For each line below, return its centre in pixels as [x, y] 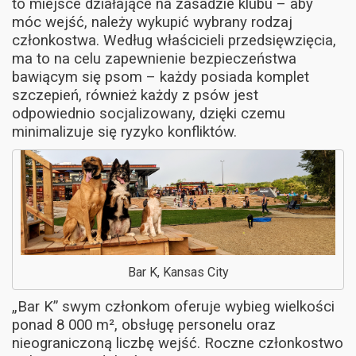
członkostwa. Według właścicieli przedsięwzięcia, [174, 40]
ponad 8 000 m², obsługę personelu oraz [144, 325]
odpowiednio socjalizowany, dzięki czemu [149, 113]
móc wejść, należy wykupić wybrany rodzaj [152, 22]
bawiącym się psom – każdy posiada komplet [161, 77]
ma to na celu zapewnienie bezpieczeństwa [154, 58]
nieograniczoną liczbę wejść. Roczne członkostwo [178, 343]
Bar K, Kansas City [178, 272]
